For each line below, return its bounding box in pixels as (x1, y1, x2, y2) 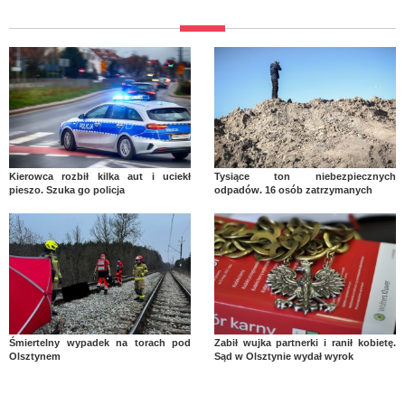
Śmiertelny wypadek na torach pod (9, 336, 192, 348)
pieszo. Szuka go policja (9, 184, 125, 195)
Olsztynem (9, 350, 61, 362)
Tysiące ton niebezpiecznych (213, 170, 396, 182)
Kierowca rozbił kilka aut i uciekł (9, 170, 192, 182)
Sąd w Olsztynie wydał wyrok (213, 350, 353, 362)
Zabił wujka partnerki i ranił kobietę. (213, 336, 396, 348)
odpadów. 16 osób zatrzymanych (213, 184, 372, 195)
